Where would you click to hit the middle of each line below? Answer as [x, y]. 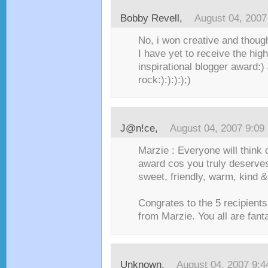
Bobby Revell [150, 18]
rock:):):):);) [165, 80]
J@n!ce [138, 128]
